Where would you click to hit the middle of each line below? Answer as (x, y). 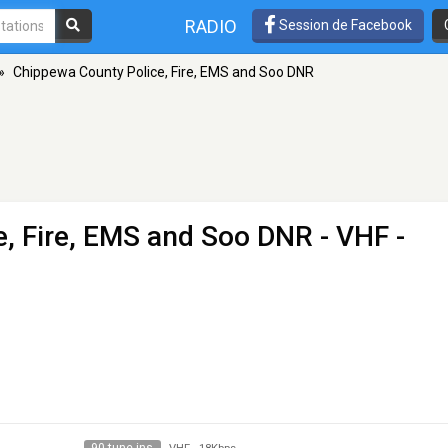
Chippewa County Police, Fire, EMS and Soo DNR (163, 72)
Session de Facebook (344, 24)
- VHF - (359, 236)
